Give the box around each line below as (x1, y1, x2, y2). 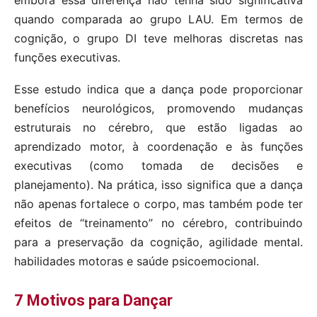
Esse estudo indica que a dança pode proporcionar (14, 82, 303, 97)
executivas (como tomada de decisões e (14, 158, 303, 173)
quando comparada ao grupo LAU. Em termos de (14, 12, 303, 27)
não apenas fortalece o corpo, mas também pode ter (14, 197, 303, 212)
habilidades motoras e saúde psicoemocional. (14, 254, 259, 269)
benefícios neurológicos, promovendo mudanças (14, 101, 303, 116)
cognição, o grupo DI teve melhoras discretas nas (14, 31, 303, 46)
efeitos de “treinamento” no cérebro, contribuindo (14, 216, 303, 231)
